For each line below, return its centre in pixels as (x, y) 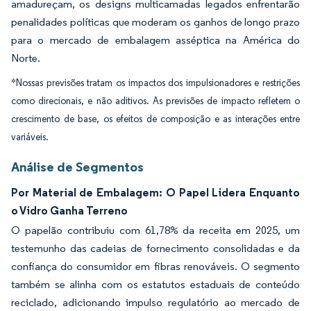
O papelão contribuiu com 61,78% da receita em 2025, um (155, 230)
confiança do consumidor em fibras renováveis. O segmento (155, 266)
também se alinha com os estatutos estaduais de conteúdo (155, 284)
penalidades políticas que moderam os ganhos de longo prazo (155, 22)
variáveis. (30, 137)
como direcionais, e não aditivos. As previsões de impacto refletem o (155, 101)
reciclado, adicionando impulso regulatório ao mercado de (155, 302)
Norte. (26, 58)
